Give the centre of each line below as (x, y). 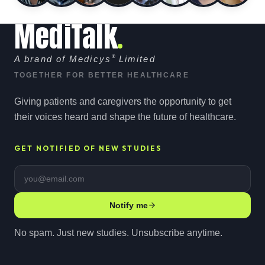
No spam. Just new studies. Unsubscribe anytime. (118, 233)
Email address (45, 172)
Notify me (128, 205)
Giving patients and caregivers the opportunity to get (123, 101)
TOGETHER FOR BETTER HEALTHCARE (102, 75)
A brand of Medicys (63, 59)
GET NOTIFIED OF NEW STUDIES (88, 148)
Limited (135, 59)
